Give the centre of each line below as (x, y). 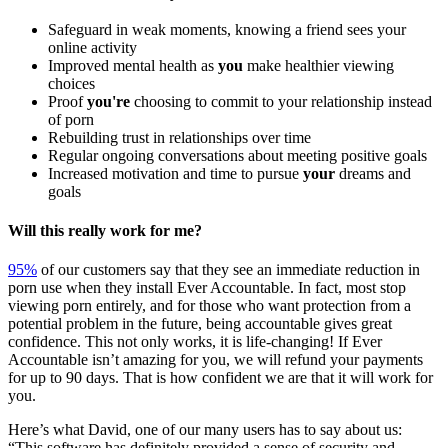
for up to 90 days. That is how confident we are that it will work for (220, 378)
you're (108, 101)
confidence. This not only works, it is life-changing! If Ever (195, 342)
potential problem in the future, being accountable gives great (200, 324)
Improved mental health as (133, 65)
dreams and (373, 173)
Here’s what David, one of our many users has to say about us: (205, 430)
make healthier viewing (318, 65)
